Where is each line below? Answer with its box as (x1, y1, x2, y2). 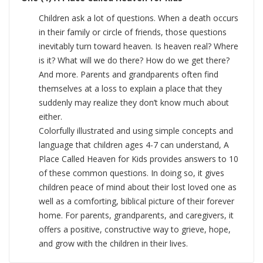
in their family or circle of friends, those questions (39, 26, 227, 38)
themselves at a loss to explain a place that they (39, 83, 222, 95)
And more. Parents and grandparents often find (39, 69, 218, 80)
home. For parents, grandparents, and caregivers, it (39, 210, 234, 221)
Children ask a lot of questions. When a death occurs (39, 12, 238, 24)
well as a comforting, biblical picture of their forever (39, 195, 234, 207)
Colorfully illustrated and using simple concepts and (39, 125, 233, 137)
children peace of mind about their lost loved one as (39, 181, 237, 193)
